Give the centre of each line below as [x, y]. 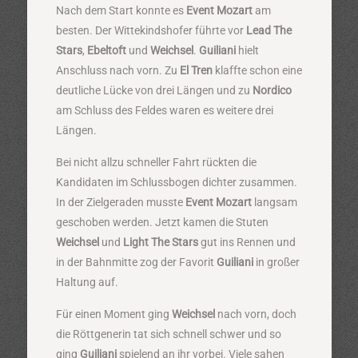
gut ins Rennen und [247, 242]
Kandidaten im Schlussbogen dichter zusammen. [176, 182]
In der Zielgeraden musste [120, 202]
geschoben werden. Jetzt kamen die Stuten [162, 222]
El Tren [196, 70]
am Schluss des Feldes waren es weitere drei [164, 110]
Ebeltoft [106, 50]
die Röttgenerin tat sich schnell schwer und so [168, 334]
